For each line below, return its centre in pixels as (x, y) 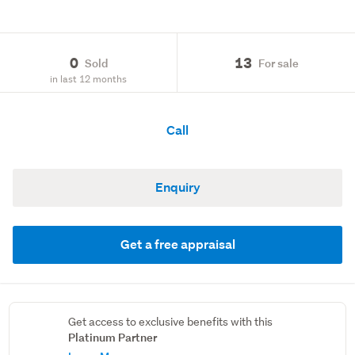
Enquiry (177, 187)
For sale (278, 63)
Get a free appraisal (177, 244)
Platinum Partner (113, 337)
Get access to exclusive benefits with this (171, 322)
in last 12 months (88, 78)
